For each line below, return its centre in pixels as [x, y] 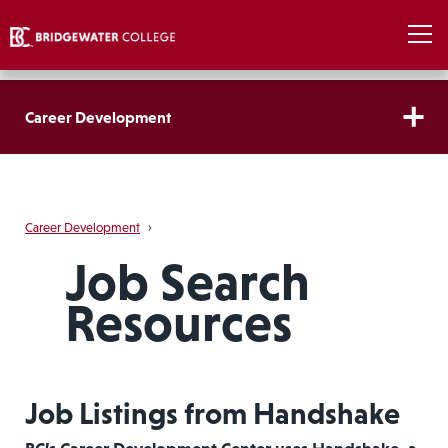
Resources [178, 322]
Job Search [187, 281]
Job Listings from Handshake [212, 413]
